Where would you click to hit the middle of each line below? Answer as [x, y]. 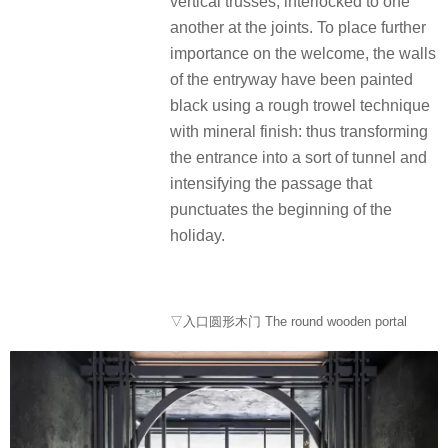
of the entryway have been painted [291, 80]
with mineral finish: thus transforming [299, 132]
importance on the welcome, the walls [303, 54]
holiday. [197, 236]
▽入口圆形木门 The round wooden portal [288, 321]
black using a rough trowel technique [300, 106]
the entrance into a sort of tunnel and [298, 158]
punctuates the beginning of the [281, 210]
